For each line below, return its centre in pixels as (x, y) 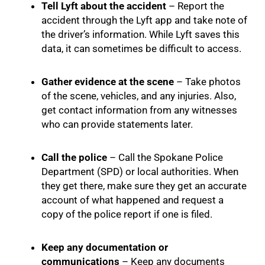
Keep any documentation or (105, 247)
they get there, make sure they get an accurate (144, 185)
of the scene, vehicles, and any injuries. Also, (139, 96)
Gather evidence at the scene (108, 81)
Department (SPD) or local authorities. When (140, 171)
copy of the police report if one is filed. (127, 214)
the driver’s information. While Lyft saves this (140, 34)
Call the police (74, 157)
